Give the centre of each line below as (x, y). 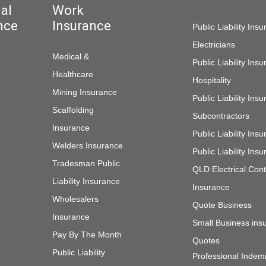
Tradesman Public (86, 163)
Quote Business (222, 205)
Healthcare (72, 74)
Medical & (70, 56)
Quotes (206, 240)
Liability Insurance (86, 181)
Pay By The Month (87, 235)
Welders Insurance (87, 145)
